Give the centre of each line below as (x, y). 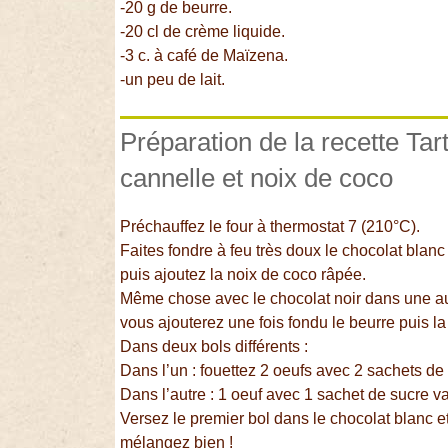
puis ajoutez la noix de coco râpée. (243, 275)
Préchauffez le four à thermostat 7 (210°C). (270, 227)
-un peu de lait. (173, 79)
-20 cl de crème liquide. (203, 31)
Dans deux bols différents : (214, 347)
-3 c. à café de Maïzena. (204, 55)
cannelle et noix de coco (257, 177)
